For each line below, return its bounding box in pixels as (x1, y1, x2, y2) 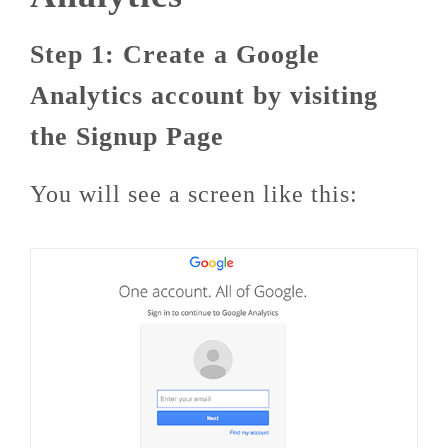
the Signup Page (30, 122, 224, 151)
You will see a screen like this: (30, 181, 358, 207)
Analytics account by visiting (30, 81, 378, 110)
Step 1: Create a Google (30, 40, 320, 69)
